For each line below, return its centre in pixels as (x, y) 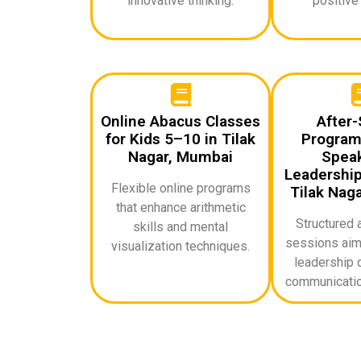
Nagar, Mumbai (180, 156)
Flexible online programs (180, 188)
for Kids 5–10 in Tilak (180, 139)
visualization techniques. (180, 246)
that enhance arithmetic (180, 207)
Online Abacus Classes (180, 121)
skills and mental (180, 226)
